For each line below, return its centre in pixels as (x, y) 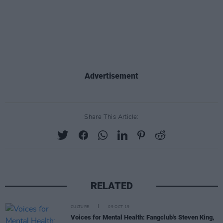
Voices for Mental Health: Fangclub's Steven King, (143, 217)
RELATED (111, 186)
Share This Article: (111, 117)
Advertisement (111, 76)
